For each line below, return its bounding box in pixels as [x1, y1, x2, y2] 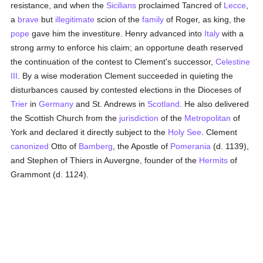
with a [220, 29, 244, 38]
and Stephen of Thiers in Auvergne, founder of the [11, 156, 200, 165]
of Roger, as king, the [164, 15, 246, 24]
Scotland [147, 99, 180, 109]
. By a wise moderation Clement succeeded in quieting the [18, 71, 234, 80]
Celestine [215, 57, 251, 66]
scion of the [95, 15, 143, 24]
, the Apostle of [113, 141, 171, 151]
